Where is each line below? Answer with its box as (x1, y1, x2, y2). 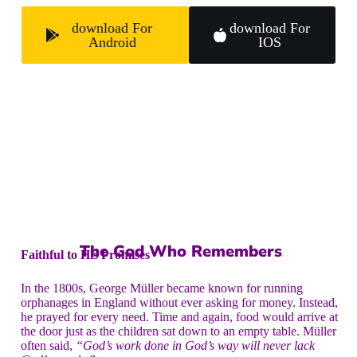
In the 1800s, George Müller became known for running (21, 281, 303, 295)
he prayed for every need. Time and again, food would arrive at (21, 310, 338, 324)
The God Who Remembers (80, 241, 282, 262)
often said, (21, 339, 76, 352)
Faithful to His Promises (21, 248, 150, 261)
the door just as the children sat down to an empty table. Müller (21, 324, 336, 338)
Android (88, 34, 136, 50)
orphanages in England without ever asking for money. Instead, (21, 296, 338, 309)
